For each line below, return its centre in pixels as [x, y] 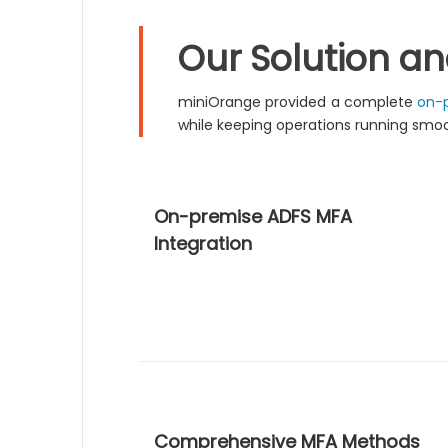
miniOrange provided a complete [298, 102]
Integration [203, 243]
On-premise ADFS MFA [253, 216]
